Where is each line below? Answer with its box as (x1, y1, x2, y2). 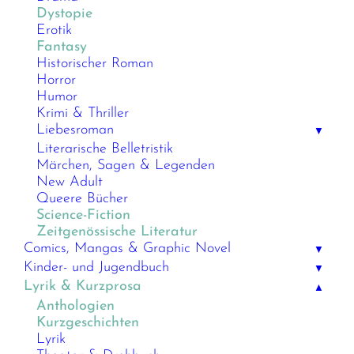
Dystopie (36, 6, 93, 21)
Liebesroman (36, 122, 115, 137)
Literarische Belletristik (36, 141, 174, 157)
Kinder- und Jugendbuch (24, 260, 170, 276)
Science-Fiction (36, 208, 131, 224)
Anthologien (36, 298, 115, 314)
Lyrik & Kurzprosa (24, 279, 142, 295)
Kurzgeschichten (36, 314, 140, 330)
